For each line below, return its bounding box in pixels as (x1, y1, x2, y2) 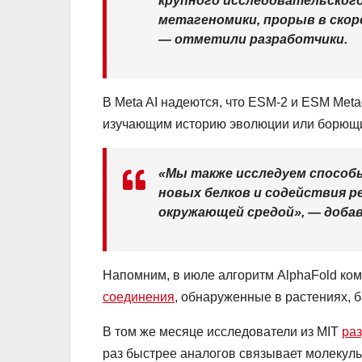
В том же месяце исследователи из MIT (103, 325, 342, 339)
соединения (103, 290, 175, 305)
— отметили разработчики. (158, 32, 347, 47)
